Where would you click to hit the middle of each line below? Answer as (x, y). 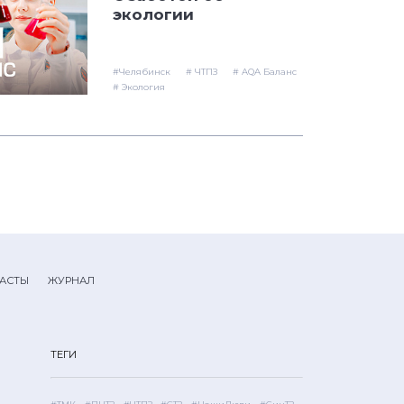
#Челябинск (142, 72)
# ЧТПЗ (202, 72)
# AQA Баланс (264, 72)
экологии (154, 14)
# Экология (139, 87)
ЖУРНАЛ (71, 281)
